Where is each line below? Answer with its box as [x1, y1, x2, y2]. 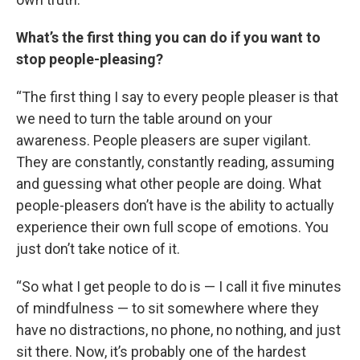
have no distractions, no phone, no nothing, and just [16, 321, 341, 338]
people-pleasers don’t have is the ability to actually [16, 197, 334, 214]
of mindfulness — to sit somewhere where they [16, 300, 319, 317]
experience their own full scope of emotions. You [16, 219, 329, 235]
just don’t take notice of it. [16, 240, 180, 257]
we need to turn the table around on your [16, 110, 272, 127]
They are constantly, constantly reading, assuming [16, 153, 334, 170]
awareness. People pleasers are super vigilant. [16, 132, 311, 149]
